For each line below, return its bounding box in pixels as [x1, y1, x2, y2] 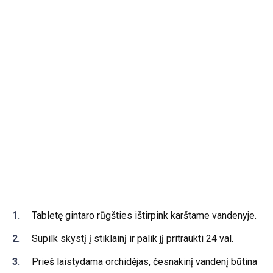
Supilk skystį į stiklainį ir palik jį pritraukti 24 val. [32, 233, 233, 245]
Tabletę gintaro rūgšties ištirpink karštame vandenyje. [32, 210, 257, 221]
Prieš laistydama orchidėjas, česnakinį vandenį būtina [32, 256, 257, 268]
